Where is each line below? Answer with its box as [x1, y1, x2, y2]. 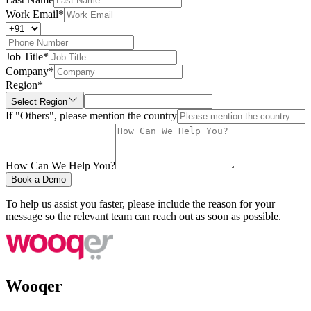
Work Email [6, 8, 58, 21]
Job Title [6, 51, 43, 63]
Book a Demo [11, 174, 66, 185]
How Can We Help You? [6, 160, 115, 172]
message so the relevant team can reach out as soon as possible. [6, 210, 281, 223]
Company [6, 65, 49, 78]
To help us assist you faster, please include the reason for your [6, 198, 275, 210]
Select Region [11, 96, 67, 108]
